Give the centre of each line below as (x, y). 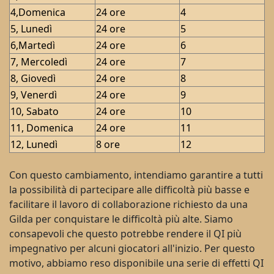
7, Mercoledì (39, 62)
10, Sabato (35, 111)
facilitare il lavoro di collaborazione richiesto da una (128, 204)
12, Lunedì (34, 144)
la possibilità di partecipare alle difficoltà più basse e (129, 190)
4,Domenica (38, 12)
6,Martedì (33, 45)
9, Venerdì (34, 95)
